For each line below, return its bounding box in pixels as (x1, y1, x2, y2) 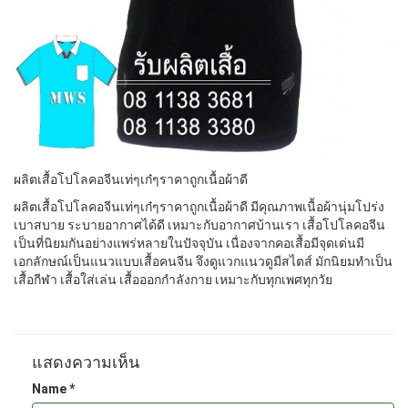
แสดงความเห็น (32, 352, 139, 372)
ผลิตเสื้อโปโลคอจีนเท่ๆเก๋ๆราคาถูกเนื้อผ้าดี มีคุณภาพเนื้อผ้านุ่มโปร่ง (14, 199, 384, 214)
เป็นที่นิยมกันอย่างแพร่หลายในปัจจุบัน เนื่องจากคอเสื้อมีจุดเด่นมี (14, 236, 364, 250)
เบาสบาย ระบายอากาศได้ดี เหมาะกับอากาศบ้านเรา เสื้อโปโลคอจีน (14, 218, 385, 232)
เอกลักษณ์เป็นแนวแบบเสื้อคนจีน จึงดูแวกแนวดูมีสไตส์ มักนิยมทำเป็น (14, 254, 393, 269)
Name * (32, 382, 75, 396)
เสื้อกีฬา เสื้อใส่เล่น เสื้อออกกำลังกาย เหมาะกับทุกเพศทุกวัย (14, 272, 335, 287)
